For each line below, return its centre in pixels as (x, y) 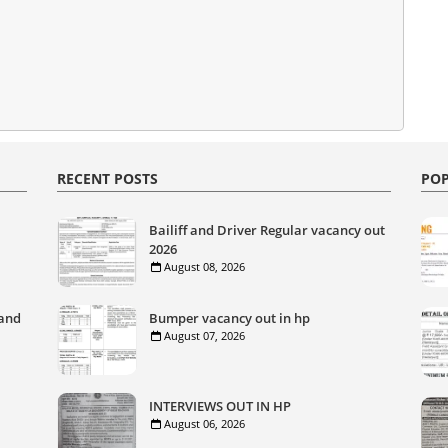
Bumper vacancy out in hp (230, 318)
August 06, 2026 (205, 423)
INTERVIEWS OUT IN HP (220, 406)
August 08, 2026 (205, 266)
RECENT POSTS (108, 178)
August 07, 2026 (205, 335)
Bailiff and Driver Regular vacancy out (267, 230)
